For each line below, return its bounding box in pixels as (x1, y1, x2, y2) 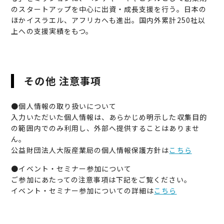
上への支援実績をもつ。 (11, 26, 93, 36)
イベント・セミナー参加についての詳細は (11, 185, 154, 196)
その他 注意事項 (24, 73, 101, 88)
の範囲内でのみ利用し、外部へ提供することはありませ (11, 123, 199, 133)
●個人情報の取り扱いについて (11, 101, 117, 111)
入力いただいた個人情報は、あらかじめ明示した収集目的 (11, 112, 207, 122)
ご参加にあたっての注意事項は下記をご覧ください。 (11, 174, 191, 185)
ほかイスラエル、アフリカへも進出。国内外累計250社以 (11, 15, 205, 25)
